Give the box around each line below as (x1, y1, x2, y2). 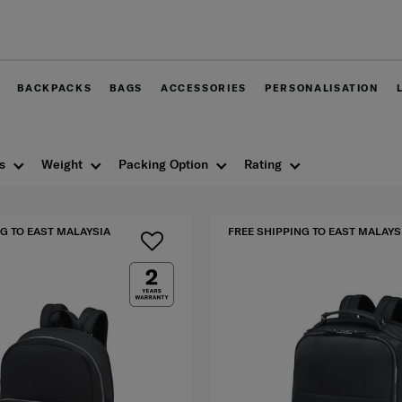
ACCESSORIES (160, 82, 248, 95)
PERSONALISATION (265, 82, 379, 95)
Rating (244, 156, 282, 173)
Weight (41, 156, 83, 173)
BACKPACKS (17, 82, 92, 95)
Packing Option (118, 156, 208, 173)
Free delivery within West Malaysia (173, 26, 372, 43)
